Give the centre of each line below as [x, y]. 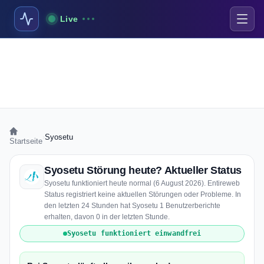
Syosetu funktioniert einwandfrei [134, 233]
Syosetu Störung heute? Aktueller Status [143, 170]
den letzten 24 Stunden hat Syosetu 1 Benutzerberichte [132, 206]
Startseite [26, 141]
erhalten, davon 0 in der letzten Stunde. [107, 217]
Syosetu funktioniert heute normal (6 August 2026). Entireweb [142, 183]
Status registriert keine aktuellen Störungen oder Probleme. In [143, 194]
